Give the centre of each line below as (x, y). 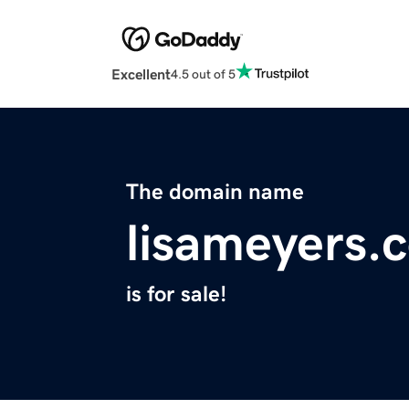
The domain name (215, 192)
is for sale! (176, 294)
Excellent (141, 74)
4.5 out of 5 (203, 73)
